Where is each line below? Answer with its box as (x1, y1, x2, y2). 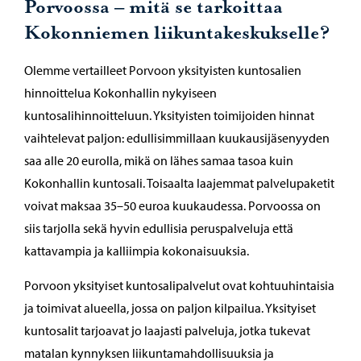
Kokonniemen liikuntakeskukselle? (24, 23, 330, 45)
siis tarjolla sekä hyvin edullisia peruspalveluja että (24, 220, 293, 237)
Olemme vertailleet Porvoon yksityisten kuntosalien (24, 62, 301, 79)
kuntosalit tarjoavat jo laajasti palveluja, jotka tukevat (24, 322, 310, 339)
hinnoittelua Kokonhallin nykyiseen (24, 85, 217, 102)
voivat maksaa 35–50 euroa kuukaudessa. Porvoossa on (24, 197, 321, 214)
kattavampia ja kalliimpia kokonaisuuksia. (24, 243, 249, 259)
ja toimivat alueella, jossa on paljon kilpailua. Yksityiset (24, 300, 316, 317)
